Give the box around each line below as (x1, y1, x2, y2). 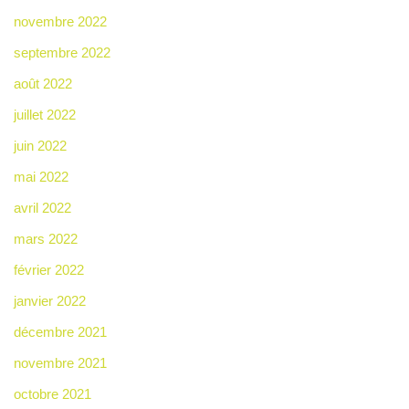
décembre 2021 (14, 323, 107, 340)
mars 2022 (14, 230, 78, 246)
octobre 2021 (14, 385, 91, 402)
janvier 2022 (14, 292, 86, 309)
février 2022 (14, 261, 84, 278)
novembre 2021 (14, 354, 107, 371)
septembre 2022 (14, 44, 110, 60)
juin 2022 (14, 137, 67, 153)
